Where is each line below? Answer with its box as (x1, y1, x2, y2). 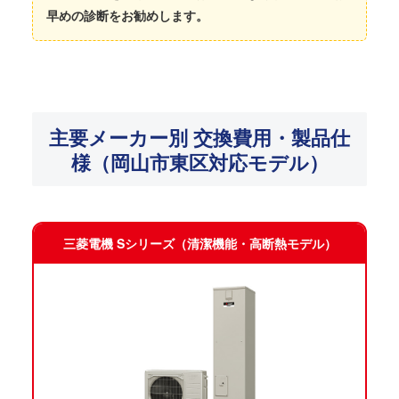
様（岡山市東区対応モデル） (70, 147, 329, 176)
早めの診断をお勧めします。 (46, 6, 208, 25)
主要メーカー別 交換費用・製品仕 (49, 122, 350, 151)
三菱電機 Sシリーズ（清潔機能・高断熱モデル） (62, 234, 337, 253)
